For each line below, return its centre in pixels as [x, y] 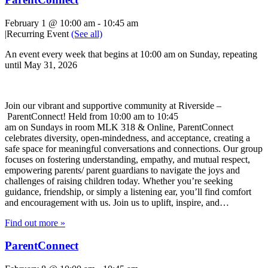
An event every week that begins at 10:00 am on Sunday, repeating [131, 54]
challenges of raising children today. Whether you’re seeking [119, 181]
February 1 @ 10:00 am [50, 23]
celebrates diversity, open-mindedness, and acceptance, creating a [127, 138]
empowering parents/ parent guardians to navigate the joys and [122, 170]
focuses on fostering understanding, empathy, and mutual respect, [127, 159]
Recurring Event [39, 33]
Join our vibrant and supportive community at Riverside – [113, 105]
